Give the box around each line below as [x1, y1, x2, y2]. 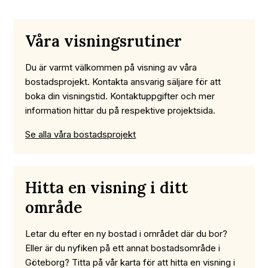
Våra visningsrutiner [25, 31, 182, 51]
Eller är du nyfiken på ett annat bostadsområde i [25, 242, 221, 254]
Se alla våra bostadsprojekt [25, 129, 136, 141]
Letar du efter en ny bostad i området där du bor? [25, 228, 228, 240]
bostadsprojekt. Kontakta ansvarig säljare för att [25, 76, 221, 88]
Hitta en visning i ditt [25, 178, 188, 198]
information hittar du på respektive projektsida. [25, 105, 216, 117]
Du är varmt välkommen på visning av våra [25, 62, 197, 74]
